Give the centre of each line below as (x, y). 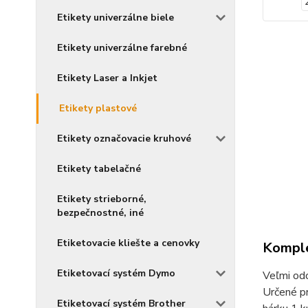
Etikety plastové (98, 108)
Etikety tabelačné (99, 169)
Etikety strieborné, (102, 199)
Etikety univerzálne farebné (122, 48)
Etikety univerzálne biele (115, 18)
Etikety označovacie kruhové (124, 139)
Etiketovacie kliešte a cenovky (128, 243)
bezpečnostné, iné (100, 213)
